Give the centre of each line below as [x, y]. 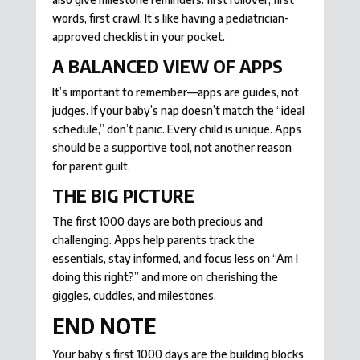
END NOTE [104, 326]
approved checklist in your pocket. [138, 37]
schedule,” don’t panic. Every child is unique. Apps [176, 129]
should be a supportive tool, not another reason [172, 148]
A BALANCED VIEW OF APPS [167, 66]
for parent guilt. [91, 166]
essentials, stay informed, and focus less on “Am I [175, 259]
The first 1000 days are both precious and [157, 222]
